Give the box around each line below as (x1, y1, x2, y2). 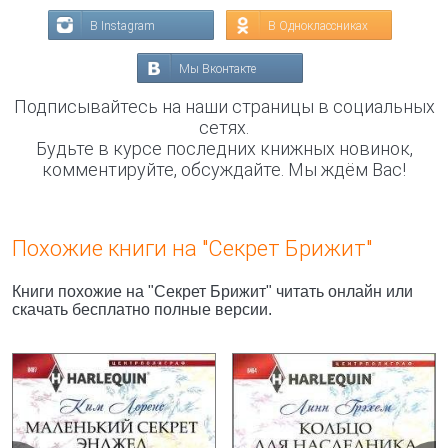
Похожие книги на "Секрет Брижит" (12, 236, 372, 261)
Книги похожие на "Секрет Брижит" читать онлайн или (12, 283, 413, 300)
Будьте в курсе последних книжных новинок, (35, 138, 413, 159)
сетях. (199, 117, 249, 138)
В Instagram (90, 19, 155, 33)
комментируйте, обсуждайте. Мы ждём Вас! (42, 159, 406, 180)
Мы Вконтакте (179, 62, 256, 76)
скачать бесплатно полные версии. (12, 301, 272, 318)
